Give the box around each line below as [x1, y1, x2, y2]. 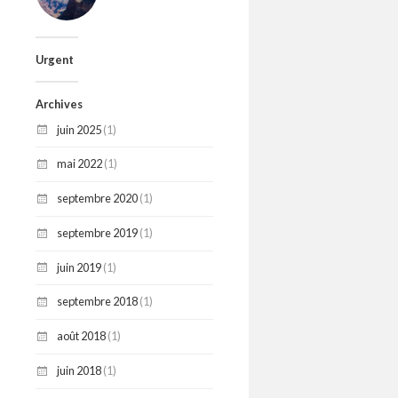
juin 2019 [57, 259, 101, 275]
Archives [36, 96, 83, 111]
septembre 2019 [57, 225, 138, 240]
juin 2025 [57, 122, 101, 137]
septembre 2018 [57, 294, 138, 309]
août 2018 [57, 329, 106, 344]
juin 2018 [57, 362, 101, 378]
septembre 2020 [57, 191, 138, 206]
